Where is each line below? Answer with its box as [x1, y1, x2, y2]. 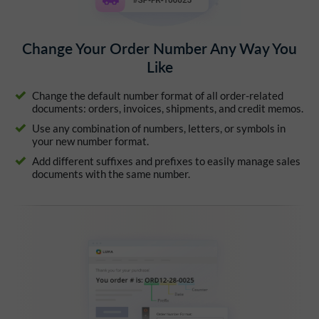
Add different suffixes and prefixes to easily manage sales [32, 154, 300, 167]
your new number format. [32, 134, 149, 147]
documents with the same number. [32, 167, 190, 180]
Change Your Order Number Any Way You [22, 37, 297, 58]
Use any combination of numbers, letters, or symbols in [32, 121, 286, 135]
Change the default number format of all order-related [32, 88, 283, 102]
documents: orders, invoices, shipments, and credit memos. [32, 101, 303, 115]
